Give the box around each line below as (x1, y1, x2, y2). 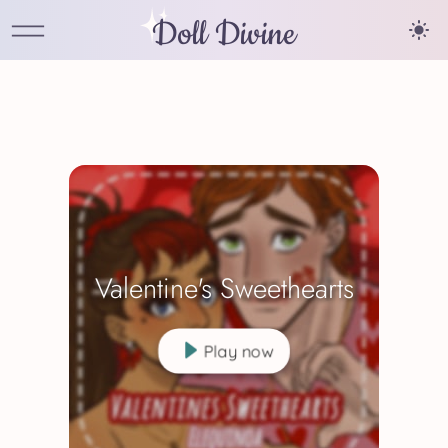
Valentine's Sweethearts (94, 267, 354, 309)
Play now (203, 340, 275, 361)
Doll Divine (152, 11, 296, 57)
